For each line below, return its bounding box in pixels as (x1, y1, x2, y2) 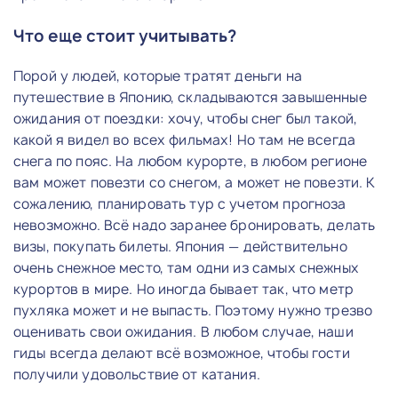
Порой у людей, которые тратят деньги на (13, 66, 302, 85)
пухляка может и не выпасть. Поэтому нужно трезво (13, 300, 373, 320)
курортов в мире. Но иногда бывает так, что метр (13, 279, 354, 298)
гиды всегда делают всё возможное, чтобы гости (13, 343, 350, 362)
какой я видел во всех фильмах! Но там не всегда (13, 130, 356, 149)
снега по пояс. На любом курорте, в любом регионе (13, 151, 368, 171)
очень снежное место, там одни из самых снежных (13, 258, 359, 277)
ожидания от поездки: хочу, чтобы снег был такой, (13, 108, 358, 128)
